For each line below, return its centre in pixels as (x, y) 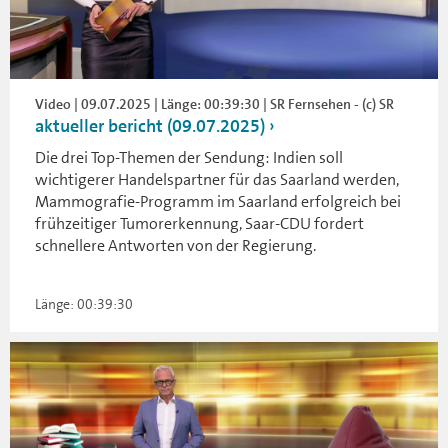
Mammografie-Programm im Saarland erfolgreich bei (218, 202)
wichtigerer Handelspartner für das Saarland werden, (217, 180)
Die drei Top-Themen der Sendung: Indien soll (189, 158)
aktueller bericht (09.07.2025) (150, 126)
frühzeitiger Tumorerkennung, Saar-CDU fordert (199, 224)
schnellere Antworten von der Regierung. (175, 246)
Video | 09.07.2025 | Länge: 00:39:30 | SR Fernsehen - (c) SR (214, 104)
